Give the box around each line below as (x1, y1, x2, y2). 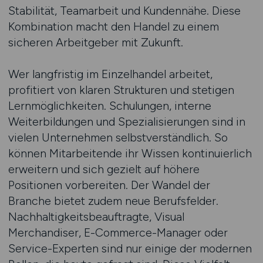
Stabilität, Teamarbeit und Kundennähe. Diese (8, 4, 241, 18)
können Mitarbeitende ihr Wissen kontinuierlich (8, 146, 252, 160)
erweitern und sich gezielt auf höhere (8, 162, 200, 176)
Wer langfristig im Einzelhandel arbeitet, (8, 67, 213, 81)
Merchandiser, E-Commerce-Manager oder (8, 225, 228, 240)
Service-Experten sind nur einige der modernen (8, 241, 252, 255)
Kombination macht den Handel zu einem (8, 19, 219, 33)
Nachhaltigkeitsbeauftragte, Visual (8, 210, 184, 224)
